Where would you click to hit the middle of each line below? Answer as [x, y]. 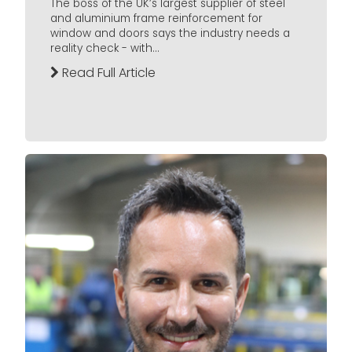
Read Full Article [107, 73]
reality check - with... [105, 49]
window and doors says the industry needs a [170, 34]
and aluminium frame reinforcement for [156, 19]
